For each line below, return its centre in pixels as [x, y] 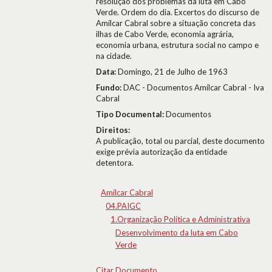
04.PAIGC [123, 206]
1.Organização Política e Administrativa [180, 219]
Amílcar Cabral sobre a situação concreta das [176, 23]
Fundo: [110, 87]
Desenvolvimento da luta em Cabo [177, 233]
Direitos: [113, 130]
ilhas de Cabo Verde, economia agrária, [165, 34]
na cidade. [114, 56]
